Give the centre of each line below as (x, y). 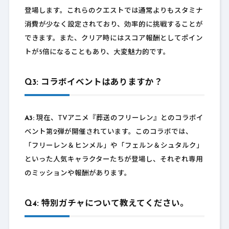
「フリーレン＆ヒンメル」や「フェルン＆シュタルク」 (114, 146)
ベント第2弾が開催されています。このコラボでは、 (108, 132)
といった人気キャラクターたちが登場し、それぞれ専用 (113, 160)
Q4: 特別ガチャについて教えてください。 (106, 204)
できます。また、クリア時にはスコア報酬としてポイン (113, 39)
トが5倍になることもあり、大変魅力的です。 (97, 53)
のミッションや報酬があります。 (78, 174)
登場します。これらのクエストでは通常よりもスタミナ (113, 11)
